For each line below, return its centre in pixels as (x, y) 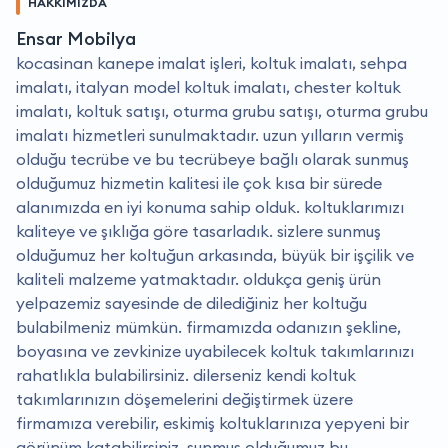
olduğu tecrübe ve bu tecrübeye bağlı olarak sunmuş (212, 158)
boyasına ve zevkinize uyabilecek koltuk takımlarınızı (215, 350)
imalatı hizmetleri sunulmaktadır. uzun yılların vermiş (210, 134)
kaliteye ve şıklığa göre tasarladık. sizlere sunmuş (198, 230)
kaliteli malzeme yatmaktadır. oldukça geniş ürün (198, 278)
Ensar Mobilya (76, 38)
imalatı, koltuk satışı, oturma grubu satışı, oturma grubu (222, 110)
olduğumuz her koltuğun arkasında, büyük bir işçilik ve (215, 254)
